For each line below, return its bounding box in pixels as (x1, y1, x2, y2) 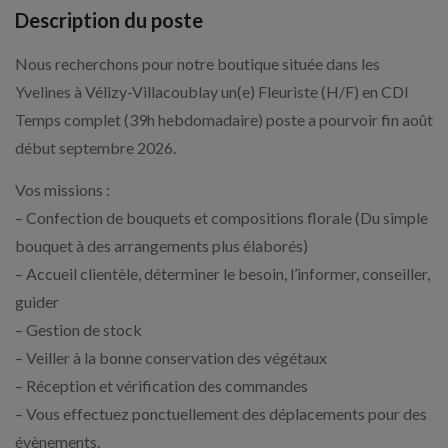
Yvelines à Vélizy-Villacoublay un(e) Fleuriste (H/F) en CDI (15, 82, 409, 102)
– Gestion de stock (15, 320, 142, 340)
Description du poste (15, 8, 203, 33)
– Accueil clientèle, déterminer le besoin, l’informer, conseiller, (15, 264, 430, 284)
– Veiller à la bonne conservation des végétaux (15, 348, 327, 368)
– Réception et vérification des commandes (15, 376, 308, 396)
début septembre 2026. (15, 138, 176, 158)
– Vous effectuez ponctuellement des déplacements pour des (15, 404, 427, 424)
